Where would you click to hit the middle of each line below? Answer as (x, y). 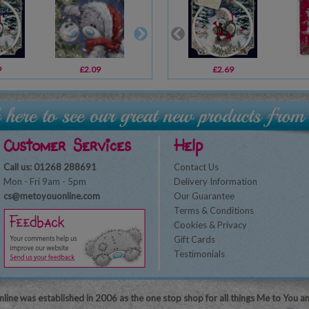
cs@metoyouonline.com (52, 196)
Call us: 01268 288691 (50, 167)
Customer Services (67, 146)
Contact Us (196, 167)
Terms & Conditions (214, 210)
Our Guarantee (204, 196)
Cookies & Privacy (210, 225)
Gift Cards (195, 239)
